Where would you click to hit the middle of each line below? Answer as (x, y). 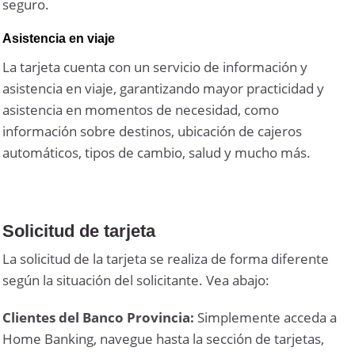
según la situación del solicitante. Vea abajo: (136, 281)
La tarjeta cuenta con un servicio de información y (155, 67)
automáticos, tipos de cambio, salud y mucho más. (157, 152)
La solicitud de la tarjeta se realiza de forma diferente (166, 259)
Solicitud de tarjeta (79, 231)
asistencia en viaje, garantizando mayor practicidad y (164, 88)
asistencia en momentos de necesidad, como (141, 109)
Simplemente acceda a (266, 318)
